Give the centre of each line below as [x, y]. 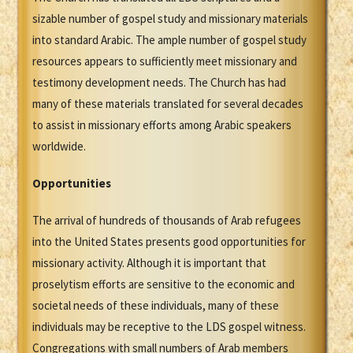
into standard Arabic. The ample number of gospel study [169, 40]
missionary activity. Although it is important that [149, 263]
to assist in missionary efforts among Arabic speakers [162, 125]
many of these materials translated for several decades [168, 104]
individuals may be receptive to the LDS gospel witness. [169, 327]
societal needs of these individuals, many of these [156, 306]
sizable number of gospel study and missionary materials [170, 19]
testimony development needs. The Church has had [159, 83]
